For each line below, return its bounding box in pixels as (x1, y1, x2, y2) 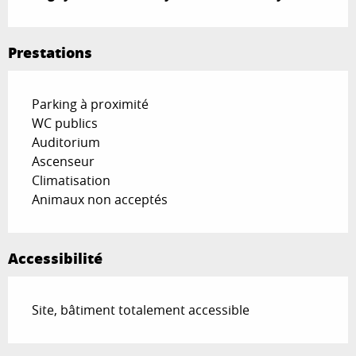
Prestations (8, 42, 92, 64)
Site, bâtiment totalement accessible (32, 301, 250, 319)
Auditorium (32, 133, 100, 152)
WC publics (32, 114, 98, 133)
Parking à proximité (32, 95, 149, 114)
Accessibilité (8, 248, 103, 269)
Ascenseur (32, 153, 95, 171)
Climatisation (32, 172, 110, 190)
